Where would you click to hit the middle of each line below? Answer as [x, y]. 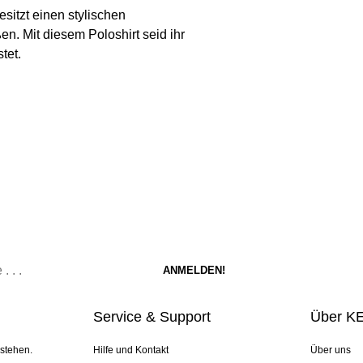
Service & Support [152, 317]
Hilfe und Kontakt [130, 350]
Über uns [331, 350]
